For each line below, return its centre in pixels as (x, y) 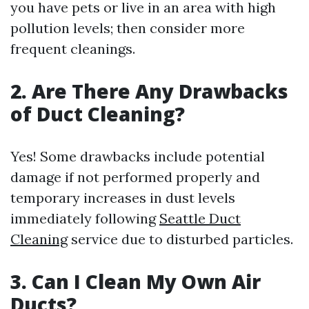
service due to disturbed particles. (180, 239)
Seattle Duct (200, 218)
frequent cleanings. (73, 49)
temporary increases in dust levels (123, 198)
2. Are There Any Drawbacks (149, 91)
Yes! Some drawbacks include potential (138, 156)
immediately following (85, 218)
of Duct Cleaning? (98, 114)
